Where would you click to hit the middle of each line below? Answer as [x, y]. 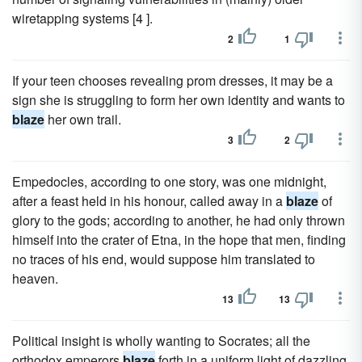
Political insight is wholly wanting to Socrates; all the [161, 341]
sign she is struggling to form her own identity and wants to [179, 100]
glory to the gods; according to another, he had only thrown [179, 220]
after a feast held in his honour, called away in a [149, 201]
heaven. [35, 278]
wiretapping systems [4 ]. [82, 18]
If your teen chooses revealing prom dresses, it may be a [173, 80]
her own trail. [83, 119]
